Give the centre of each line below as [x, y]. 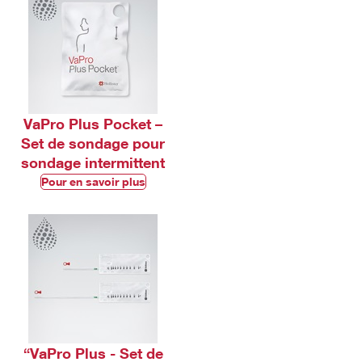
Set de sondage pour [93, 143]
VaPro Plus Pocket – [93, 124]
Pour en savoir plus [93, 181]
